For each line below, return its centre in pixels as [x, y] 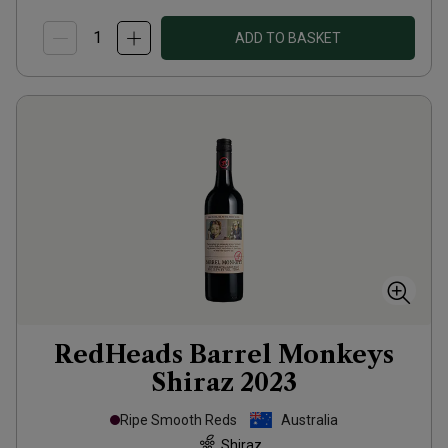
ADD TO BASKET [288, 38]
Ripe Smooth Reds [178, 420]
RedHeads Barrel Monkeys [224, 354]
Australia [309, 420]
